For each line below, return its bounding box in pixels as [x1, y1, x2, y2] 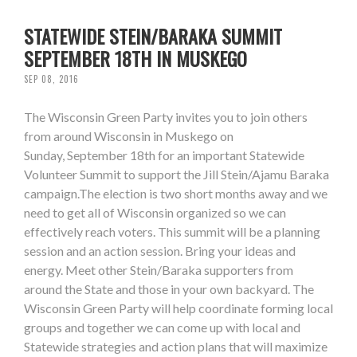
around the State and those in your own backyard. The [24, 281, 314, 297]
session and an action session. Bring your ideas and [24, 243, 296, 259]
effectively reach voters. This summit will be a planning [24, 224, 320, 240]
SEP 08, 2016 [24, 73, 79, 86]
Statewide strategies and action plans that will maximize [24, 339, 328, 355]
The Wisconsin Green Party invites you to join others [24, 109, 308, 125]
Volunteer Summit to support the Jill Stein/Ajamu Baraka [24, 167, 329, 182]
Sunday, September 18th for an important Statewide [24, 147, 304, 163]
